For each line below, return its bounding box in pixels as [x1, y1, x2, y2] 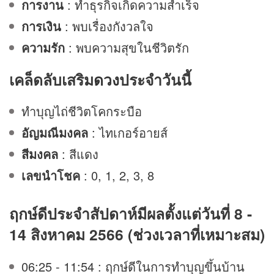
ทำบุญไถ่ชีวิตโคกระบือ [21, 102, 142, 120]
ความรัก [21, 38, 65, 56]
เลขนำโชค [21, 166, 84, 185]
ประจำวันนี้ [119, 68, 191, 91]
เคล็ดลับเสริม [9, 68, 94, 91]
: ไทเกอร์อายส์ [92, 124, 168, 142]
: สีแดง [62, 145, 98, 163]
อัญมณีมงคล [21, 124, 92, 142]
